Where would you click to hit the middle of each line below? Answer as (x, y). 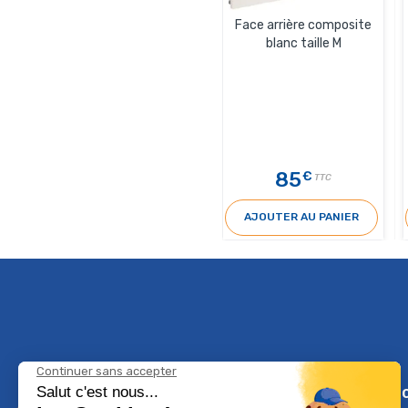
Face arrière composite (303, 25)
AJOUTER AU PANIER (301, 217)
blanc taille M (303, 43)
